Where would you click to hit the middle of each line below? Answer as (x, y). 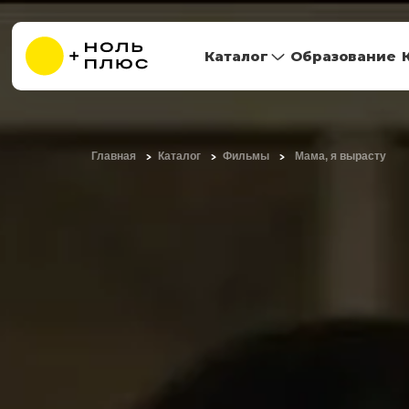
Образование (343, 56)
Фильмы (246, 156)
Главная (114, 156)
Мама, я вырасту (340, 156)
